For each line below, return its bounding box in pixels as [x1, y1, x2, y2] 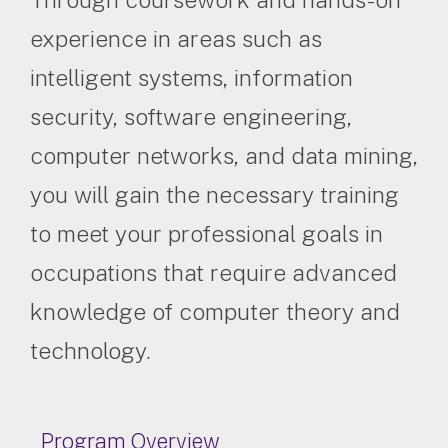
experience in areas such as [30, 24, 322, 52]
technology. [30, 336, 151, 364]
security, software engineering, [30, 102, 352, 130]
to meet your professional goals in [30, 219, 383, 247]
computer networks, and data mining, [30, 141, 418, 169]
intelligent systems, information [30, 63, 353, 91]
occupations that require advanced [30, 258, 397, 286]
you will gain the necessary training [30, 180, 399, 208]
